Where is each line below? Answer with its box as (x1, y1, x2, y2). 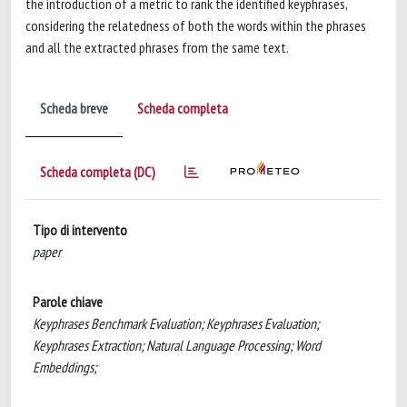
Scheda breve (40, 99, 108, 117)
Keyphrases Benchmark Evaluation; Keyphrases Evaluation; (33, 314, 319, 333)
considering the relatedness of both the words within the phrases (25, 16, 366, 35)
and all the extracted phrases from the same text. (25, 38, 289, 56)
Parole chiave (33, 293, 103, 311)
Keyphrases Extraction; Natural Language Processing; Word (33, 336, 321, 354)
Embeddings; (33, 358, 96, 376)
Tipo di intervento (33, 221, 127, 239)
